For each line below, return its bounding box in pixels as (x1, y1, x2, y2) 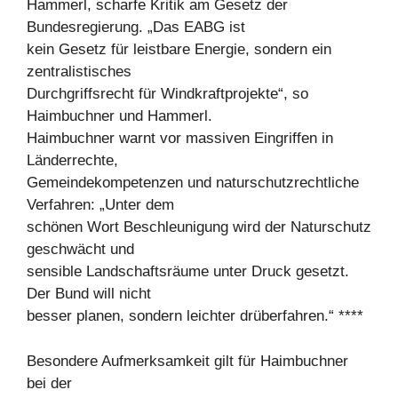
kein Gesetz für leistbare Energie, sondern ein (27, 41, 331, 58)
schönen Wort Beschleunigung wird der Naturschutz (27, 219, 371, 235)
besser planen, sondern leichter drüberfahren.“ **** (27, 307, 363, 324)
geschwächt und (27, 241, 134, 258)
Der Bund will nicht (27, 285, 151, 302)
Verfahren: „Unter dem (27, 196, 174, 213)
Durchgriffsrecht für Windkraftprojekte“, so (27, 85, 308, 102)
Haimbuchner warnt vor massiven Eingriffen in (27, 130, 333, 147)
